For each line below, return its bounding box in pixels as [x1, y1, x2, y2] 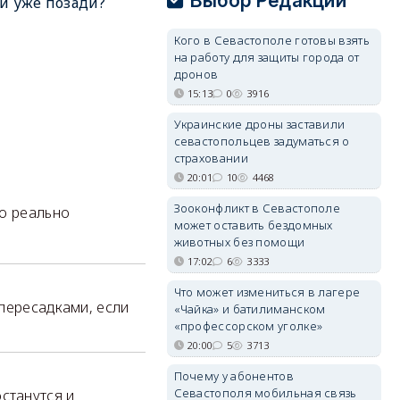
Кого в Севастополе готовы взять [173, 32, 370, 48]
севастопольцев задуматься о [173, 133, 350, 149]
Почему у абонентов [173, 368, 294, 384]
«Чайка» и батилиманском [173, 301, 326, 317]
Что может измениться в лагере [173, 284, 361, 300]
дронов [173, 66, 219, 82]
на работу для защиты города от [173, 49, 360, 65]
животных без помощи [173, 234, 305, 250]
